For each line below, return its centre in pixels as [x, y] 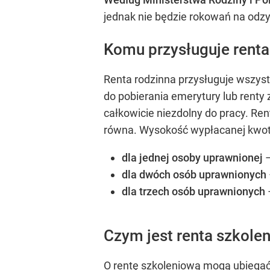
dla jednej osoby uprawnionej [192, 158]
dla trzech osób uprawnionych [195, 192]
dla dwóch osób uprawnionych [194, 175]
